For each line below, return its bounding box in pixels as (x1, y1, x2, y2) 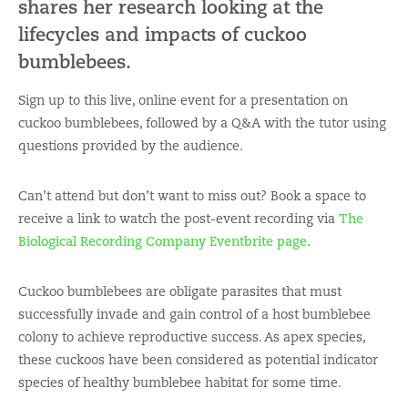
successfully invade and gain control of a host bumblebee (18, 305, 371, 322)
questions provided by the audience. (18, 137, 243, 154)
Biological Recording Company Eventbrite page (18, 232, 307, 250)
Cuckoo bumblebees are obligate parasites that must (18, 282, 342, 300)
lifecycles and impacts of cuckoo (18, 21, 307, 46)
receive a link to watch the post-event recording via (18, 209, 339, 227)
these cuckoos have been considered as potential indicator (18, 351, 378, 368)
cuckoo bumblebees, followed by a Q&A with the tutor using (18, 114, 386, 131)
